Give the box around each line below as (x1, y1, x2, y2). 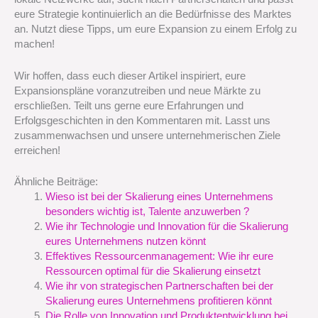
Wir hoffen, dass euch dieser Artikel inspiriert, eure (14, 70, 246, 82)
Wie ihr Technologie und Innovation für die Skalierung (45, 221, 288, 233)
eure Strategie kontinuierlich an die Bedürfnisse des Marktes (14, 9, 292, 21)
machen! (14, 38, 55, 50)
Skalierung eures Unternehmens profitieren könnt (45, 295, 272, 307)
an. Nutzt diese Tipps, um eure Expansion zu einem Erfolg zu (14, 23, 297, 35)
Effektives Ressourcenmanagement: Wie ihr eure (45, 251, 273, 263)
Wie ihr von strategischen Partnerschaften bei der (45, 280, 273, 292)
